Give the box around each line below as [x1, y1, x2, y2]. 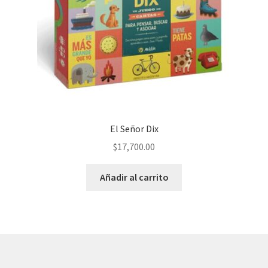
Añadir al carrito [99, 171, 169, 184]
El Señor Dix [109, 122, 159, 135]
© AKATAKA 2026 [13, 250, 82, 263]
